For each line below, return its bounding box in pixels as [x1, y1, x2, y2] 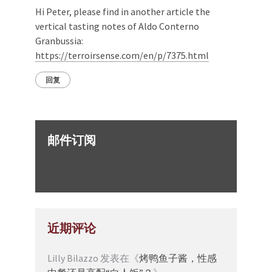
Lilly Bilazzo [47, 252, 98, 265]
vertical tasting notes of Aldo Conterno [35, 19, 199, 32]
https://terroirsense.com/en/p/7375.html [35, 49, 209, 61]
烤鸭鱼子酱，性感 [139, 252, 217, 265]
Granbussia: [35, 34, 83, 47]
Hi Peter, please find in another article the [35, 5, 210, 18]
